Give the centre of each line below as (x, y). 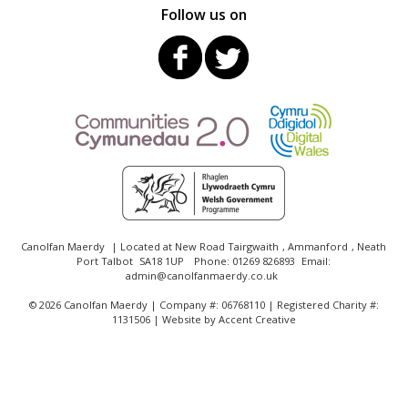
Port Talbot (105, 261)
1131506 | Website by (165, 320)
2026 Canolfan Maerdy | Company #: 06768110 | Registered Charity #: (207, 305)
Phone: (214, 261)
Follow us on (204, 15)
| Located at (142, 247)
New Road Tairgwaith (227, 247)
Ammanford (318, 247)
